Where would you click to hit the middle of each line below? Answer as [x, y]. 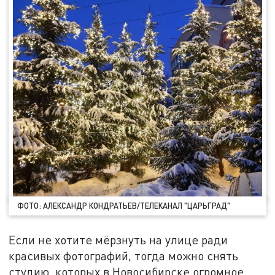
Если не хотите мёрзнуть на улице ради [118, 240]
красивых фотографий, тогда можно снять [124, 256]
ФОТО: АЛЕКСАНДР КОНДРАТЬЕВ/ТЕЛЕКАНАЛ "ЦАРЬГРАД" [124, 206]
